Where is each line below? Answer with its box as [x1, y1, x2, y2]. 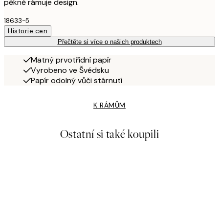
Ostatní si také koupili [60, 127, 159, 142]
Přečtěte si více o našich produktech [57, 38, 162, 46]
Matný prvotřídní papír [31, 55, 111, 66]
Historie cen [8, 27, 48, 36]
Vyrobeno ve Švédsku [31, 65, 109, 76]
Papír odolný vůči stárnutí [31, 75, 122, 86]
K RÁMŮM [93, 101, 126, 110]
